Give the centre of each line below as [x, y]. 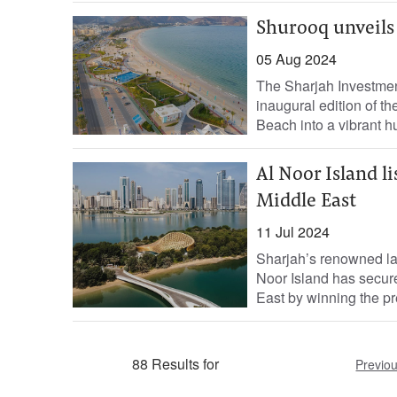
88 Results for [176, 364]
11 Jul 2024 [292, 232]
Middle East [306, 202]
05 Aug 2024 [296, 59]
